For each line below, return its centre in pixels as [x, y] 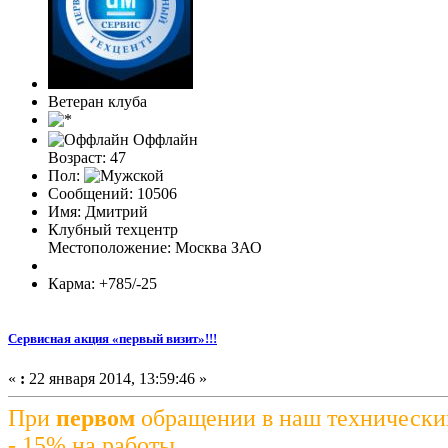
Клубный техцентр [113, 230]
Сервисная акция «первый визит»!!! [112, 339]
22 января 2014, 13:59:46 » [116, 378]
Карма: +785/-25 [102, 284]
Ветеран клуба [97, 102]
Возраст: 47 [87, 158]
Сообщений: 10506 [112, 194]
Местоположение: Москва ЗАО [155, 248]
